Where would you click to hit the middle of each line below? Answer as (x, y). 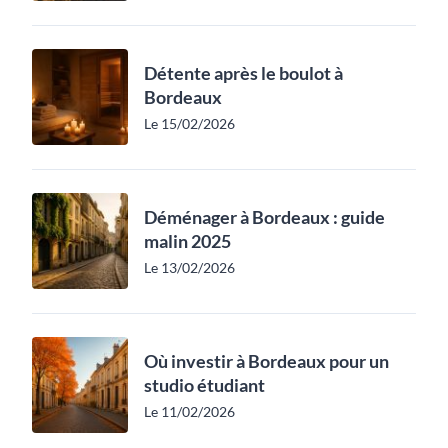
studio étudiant (204, 384)
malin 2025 (187, 240)
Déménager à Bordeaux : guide (264, 216)
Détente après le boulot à (243, 72)
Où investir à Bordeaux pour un (266, 360)
